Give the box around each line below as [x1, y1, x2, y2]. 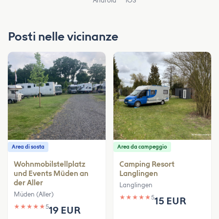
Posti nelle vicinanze [8, 29, 118, 44]
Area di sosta [12, 143, 44, 150]
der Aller [14, 178, 43, 187]
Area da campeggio [117, 143, 167, 150]
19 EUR [49, 204, 81, 216]
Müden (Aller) [14, 190, 54, 198]
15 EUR [154, 195, 186, 207]
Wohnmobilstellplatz [14, 159, 86, 169]
